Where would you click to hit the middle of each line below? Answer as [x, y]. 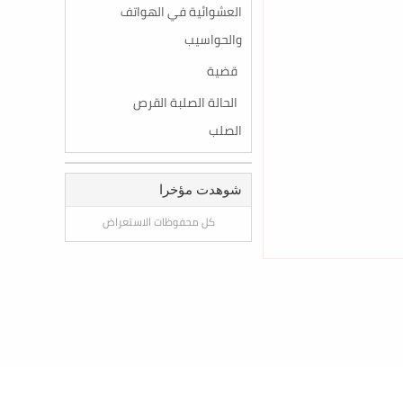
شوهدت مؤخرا [201, 190]
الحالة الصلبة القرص [185, 103]
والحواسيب [213, 40]
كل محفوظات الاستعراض [158, 222]
